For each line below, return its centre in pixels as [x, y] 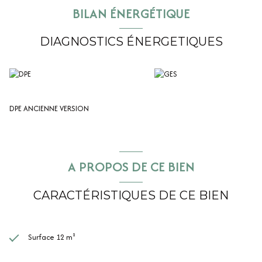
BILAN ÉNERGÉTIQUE [131, 13]
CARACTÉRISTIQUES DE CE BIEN [131, 195]
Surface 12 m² [52, 237]
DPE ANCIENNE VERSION [49, 109]
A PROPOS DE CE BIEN [131, 166]
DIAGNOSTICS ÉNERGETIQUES [131, 42]
